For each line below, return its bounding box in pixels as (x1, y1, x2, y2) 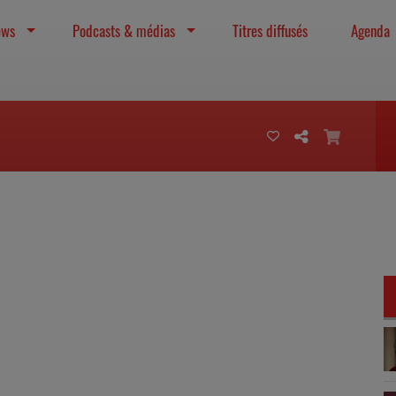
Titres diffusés (232, 19, 308, 42)
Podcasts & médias (72, 19, 176, 42)
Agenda (350, 19, 390, 42)
